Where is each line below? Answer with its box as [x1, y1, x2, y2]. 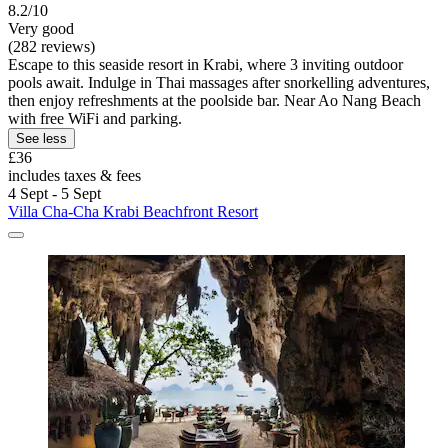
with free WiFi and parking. [8, 110, 182, 128]
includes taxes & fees [8, 167, 141, 185]
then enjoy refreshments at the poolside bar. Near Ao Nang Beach [8, 92, 421, 110]
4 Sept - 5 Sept [8, 185, 101, 203]
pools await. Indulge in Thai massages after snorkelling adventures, [8, 74, 430, 92]
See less [16, 131, 67, 147]
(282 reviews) [8, 38, 95, 56]
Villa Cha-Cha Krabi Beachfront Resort [8, 203, 258, 221]
